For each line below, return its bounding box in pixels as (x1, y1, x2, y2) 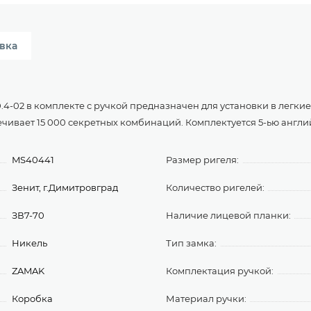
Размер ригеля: (166, 154, 239, 165)
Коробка (12, 293, 53, 304)
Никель (12, 237, 48, 249)
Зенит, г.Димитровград (12, 182, 119, 193)
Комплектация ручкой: (166, 265, 274, 276)
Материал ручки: (166, 293, 246, 304)
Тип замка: (166, 237, 217, 249)
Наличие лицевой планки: (166, 210, 291, 221)
